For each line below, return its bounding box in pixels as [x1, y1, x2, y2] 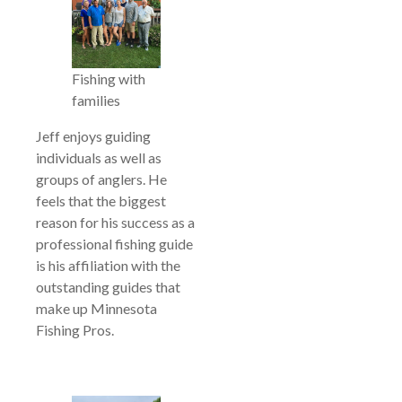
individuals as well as [36, 148, 162, 166]
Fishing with [72, 69, 145, 87]
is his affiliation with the [36, 256, 180, 274]
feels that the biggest [36, 191, 166, 209]
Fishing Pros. [36, 320, 114, 338]
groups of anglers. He [36, 170, 167, 188]
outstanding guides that [36, 277, 180, 295]
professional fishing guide [36, 234, 193, 252]
